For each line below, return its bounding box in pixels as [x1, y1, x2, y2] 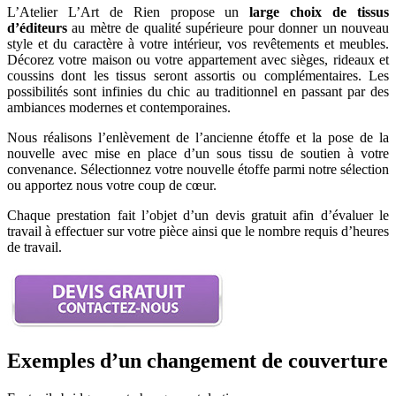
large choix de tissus [239, 4, 390, 19]
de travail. [7, 239, 62, 255]
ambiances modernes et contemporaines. [7, 99, 231, 115]
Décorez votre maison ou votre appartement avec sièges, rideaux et [7, 51, 389, 67]
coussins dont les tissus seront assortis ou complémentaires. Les [7, 67, 389, 83]
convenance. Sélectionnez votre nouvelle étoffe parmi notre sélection [7, 161, 389, 177]
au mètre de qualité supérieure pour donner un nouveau [67, 19, 389, 35]
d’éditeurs [7, 19, 67, 35]
